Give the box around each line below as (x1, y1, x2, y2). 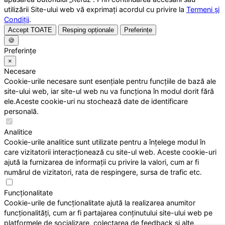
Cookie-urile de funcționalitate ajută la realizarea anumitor (4, 198, 195, 207)
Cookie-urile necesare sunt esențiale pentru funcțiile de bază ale (4, 77, 216, 86)
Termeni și (186, 5, 219, 14)
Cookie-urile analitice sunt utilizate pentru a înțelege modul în (4, 138, 205, 147)
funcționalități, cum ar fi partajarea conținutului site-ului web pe (4, 208, 212, 217)
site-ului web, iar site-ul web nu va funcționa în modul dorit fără (4, 87, 214, 96)
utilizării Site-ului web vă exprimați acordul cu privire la (4, 5, 186, 14)
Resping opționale (62, 26, 114, 34)
